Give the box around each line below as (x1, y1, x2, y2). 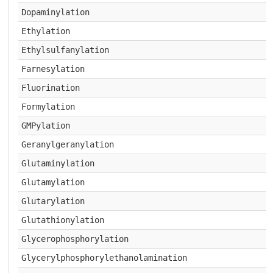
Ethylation (21, 26, 70, 36)
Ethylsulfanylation (21, 45, 109, 55)
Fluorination (21, 83, 80, 93)
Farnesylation (21, 64, 85, 74)
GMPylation (21, 121, 70, 130)
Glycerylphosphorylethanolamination (21, 253, 187, 263)
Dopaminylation (21, 7, 90, 17)
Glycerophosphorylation (21, 234, 129, 244)
